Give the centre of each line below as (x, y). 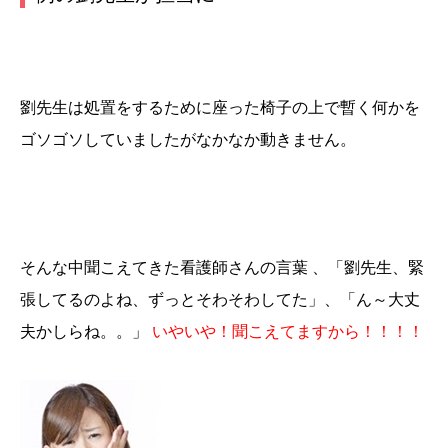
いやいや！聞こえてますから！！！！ (288, 331)
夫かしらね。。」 (86, 331)
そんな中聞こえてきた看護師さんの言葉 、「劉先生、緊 (222, 267)
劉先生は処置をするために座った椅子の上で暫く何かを (220, 107)
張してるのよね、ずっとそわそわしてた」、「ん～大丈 (220, 299)
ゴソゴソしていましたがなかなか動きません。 (188, 139)
